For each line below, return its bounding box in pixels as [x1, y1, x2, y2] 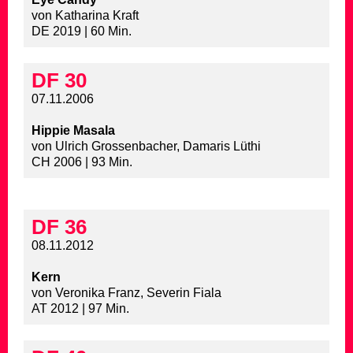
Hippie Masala [32, 124, 115, 138]
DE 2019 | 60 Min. [32, 24, 132, 39]
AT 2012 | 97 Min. [32, 302, 129, 316]
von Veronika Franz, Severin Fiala [32, 286, 221, 300]
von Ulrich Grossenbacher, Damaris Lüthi [32, 139, 261, 154]
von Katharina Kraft [32, 9, 139, 23]
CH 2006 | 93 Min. [32, 155, 132, 169]
